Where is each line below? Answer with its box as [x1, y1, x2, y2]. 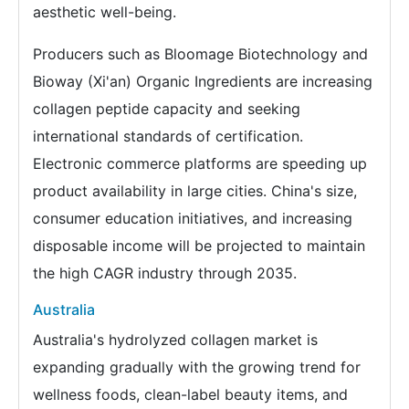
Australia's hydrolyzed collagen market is [33, 330, 318, 349]
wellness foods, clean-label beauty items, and [33, 385, 348, 404]
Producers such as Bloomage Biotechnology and [33, 45, 368, 63]
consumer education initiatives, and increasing [33, 209, 352, 227]
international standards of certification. [33, 127, 303, 145]
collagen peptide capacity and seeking [33, 100, 300, 118]
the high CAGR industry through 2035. [33, 264, 297, 282]
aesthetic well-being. [33, 3, 176, 21]
